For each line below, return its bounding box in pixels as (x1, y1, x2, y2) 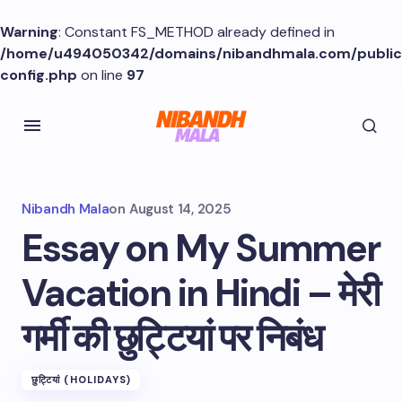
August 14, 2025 (128, 200, 232, 218)
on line (77, 66, 127, 84)
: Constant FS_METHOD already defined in (58, 22, 335, 41)
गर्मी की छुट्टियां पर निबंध (22, 313, 322, 363)
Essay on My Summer (22, 223, 380, 273)
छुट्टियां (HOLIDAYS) (31, 373, 132, 386)
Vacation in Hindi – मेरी (22, 268, 379, 318)
